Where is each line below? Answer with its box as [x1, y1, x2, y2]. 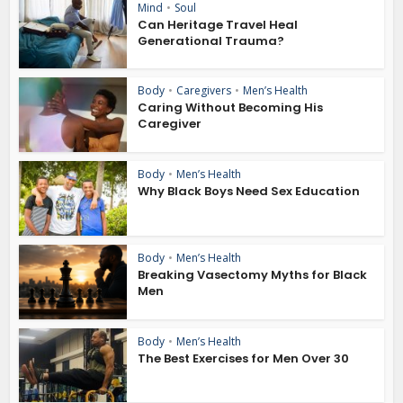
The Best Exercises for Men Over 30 [138, 349, 350, 367]
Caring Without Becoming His [138, 99, 324, 117]
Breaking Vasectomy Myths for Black [138, 265, 368, 283]
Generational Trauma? [138, 31, 285, 49]
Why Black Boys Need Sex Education [138, 183, 361, 201]
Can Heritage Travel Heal [138, 15, 299, 33]
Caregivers [176, 83, 232, 99]
